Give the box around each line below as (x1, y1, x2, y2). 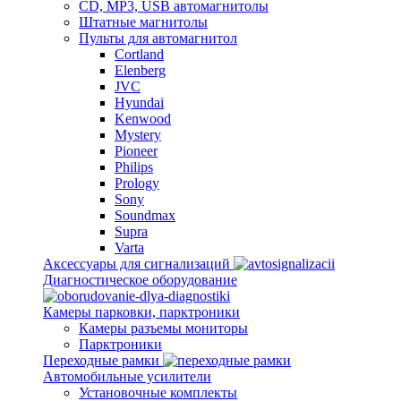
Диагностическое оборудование (43, 272, 237, 287)
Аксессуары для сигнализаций (43, 256, 234, 271)
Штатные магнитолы (79, 14, 208, 30)
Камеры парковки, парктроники (43, 304, 240, 320)
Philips (115, 159, 153, 175)
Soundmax (115, 208, 175, 223)
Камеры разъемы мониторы (79, 320, 248, 336)
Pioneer (115, 143, 158, 158)
